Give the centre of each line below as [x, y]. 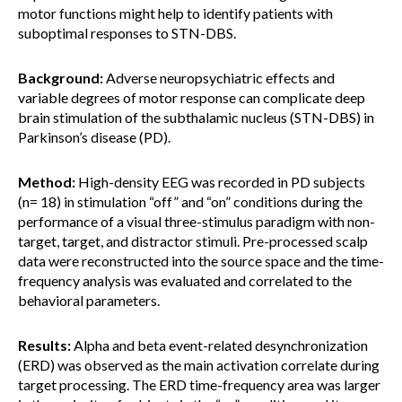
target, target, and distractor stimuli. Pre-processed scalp [193, 241]
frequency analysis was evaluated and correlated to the [185, 280]
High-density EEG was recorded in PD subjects [220, 182]
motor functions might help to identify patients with [175, 13]
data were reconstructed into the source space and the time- [201, 261]
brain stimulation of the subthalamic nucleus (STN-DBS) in [196, 117]
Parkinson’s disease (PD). [94, 137]
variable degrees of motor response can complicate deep [192, 97]
